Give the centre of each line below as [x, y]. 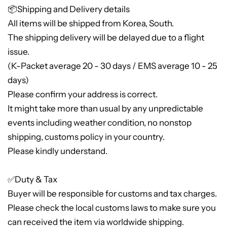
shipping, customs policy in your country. [86, 137]
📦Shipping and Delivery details [69, 9]
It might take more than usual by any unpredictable [105, 108]
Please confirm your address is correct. [83, 94]
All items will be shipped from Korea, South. [91, 23]
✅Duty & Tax [32, 179]
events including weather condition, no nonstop [100, 122]
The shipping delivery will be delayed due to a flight [106, 37]
